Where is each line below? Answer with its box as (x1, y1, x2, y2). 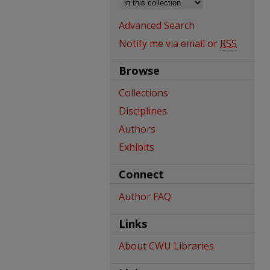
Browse (119, 63, 160, 78)
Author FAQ (119, 190, 171, 203)
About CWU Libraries (119, 239, 214, 253)
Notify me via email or (119, 37, 220, 50)
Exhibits (119, 140, 154, 154)
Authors (119, 122, 155, 136)
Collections (119, 86, 168, 99)
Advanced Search (119, 19, 195, 32)
